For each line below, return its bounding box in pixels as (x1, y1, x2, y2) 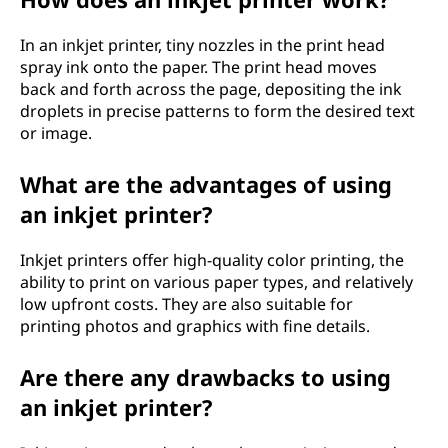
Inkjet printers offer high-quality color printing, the (20, 249, 404, 271)
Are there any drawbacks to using (20, 362, 391, 392)
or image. (20, 122, 92, 144)
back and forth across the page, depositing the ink (20, 78, 402, 100)
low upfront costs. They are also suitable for (20, 293, 353, 315)
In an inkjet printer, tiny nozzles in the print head (20, 34, 385, 56)
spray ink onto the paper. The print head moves (20, 56, 377, 78)
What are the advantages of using (20, 169, 392, 199)
